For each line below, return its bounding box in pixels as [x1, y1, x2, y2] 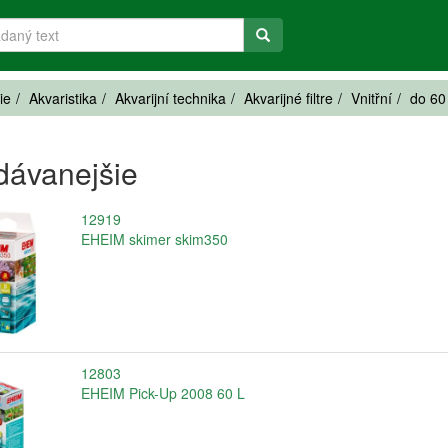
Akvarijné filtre [244, 88, 333, 108]
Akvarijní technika [115, 88, 226, 108]
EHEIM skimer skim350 [80, 229, 228, 249]
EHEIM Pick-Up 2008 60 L [80, 382, 245, 403]
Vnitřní [351, 88, 392, 108]
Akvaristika [29, 88, 97, 108]
